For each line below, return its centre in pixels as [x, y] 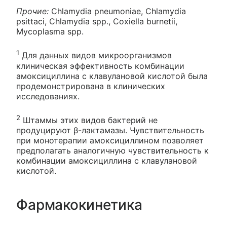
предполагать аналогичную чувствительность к [112, 150]
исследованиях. [48, 96]
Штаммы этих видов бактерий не [89, 120]
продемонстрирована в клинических [91, 86]
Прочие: [34, 11]
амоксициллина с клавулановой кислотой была [112, 76]
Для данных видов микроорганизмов [96, 55]
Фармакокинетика [79, 204]
